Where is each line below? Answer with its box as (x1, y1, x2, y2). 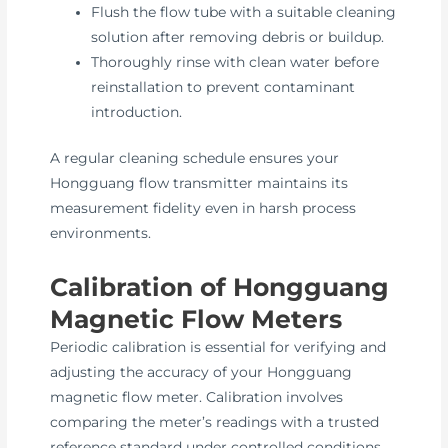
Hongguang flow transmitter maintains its (50, 174, 349, 191)
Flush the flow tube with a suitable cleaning (91, 4, 397, 21)
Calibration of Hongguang (50, 271, 390, 302)
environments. (50, 224, 152, 241)
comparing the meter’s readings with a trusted (50, 413, 380, 430)
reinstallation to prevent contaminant (91, 79, 356, 96)
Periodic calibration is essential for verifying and (50, 338, 387, 355)
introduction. (91, 104, 183, 121)
